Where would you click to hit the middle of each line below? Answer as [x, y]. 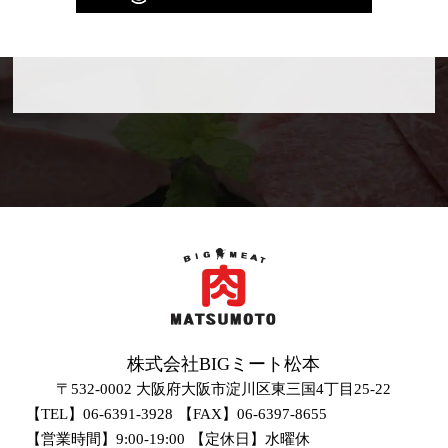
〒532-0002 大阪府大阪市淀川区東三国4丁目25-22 [224, 389]
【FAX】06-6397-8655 [253, 414]
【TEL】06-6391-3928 [100, 414]
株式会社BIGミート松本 [224, 364]
